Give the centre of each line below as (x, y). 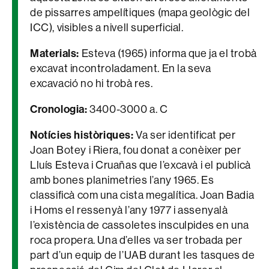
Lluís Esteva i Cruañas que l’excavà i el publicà (141, 165)
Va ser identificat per (186, 135)
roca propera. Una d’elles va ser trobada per (136, 240)
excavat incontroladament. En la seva (121, 68)
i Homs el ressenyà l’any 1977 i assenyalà (129, 210)
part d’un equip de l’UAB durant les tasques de (143, 255)
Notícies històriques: (83, 135)
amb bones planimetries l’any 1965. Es (122, 180)
